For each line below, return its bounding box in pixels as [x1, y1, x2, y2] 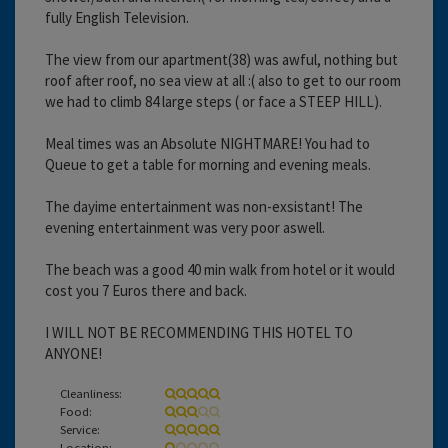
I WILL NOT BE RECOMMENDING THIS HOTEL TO [45, 322, 353, 342]
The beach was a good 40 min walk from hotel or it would [45, 259, 395, 279]
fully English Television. [45, 7, 189, 27]
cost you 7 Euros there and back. [45, 280, 247, 300]
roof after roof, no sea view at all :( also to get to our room [45, 70, 401, 90]
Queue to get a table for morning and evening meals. [45, 154, 371, 174]
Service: [60, 420, 100, 437]
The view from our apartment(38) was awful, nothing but [45, 49, 398, 69]
